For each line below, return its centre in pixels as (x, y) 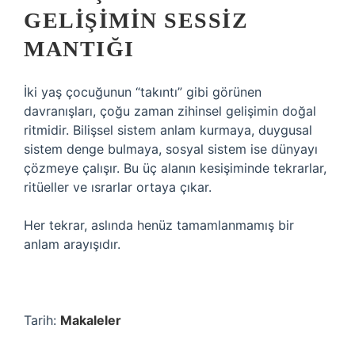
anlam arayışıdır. (72, 244)
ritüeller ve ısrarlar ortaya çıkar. (118, 187)
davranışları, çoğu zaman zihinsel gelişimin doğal (170, 111)
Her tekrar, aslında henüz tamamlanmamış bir (159, 225)
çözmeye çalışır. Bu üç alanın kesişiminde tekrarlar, (175, 168)
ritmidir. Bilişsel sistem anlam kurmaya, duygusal (168, 130)
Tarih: (42, 320)
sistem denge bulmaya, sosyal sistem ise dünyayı (171, 149)
